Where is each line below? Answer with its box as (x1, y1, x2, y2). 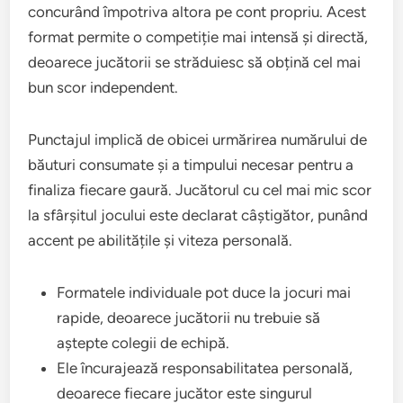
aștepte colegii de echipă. (57, 334, 230, 353)
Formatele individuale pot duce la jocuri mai (57, 283, 352, 302)
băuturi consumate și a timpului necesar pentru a (28, 156, 354, 175)
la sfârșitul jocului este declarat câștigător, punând (28, 206, 369, 225)
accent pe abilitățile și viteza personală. (28, 231, 293, 250)
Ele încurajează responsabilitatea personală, (57, 359, 354, 378)
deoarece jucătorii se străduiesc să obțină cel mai (28, 53, 362, 72)
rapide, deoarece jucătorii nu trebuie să (57, 309, 321, 327)
